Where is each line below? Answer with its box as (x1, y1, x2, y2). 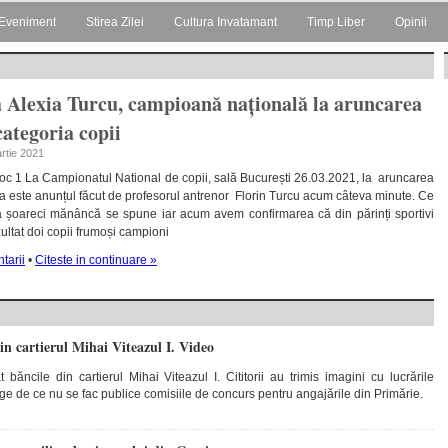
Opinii (395, 15, 427, 29)
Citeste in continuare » (35, 253, 157, 267)
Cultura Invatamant (174, 15, 277, 29)
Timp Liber (307, 15, 365, 29)
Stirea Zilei (86, 15, 144, 29)
